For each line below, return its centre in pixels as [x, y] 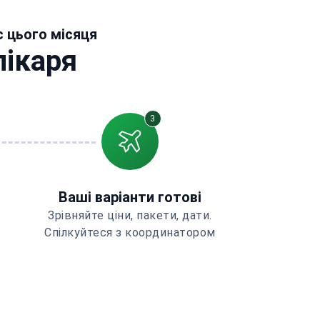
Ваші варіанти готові [130, 197]
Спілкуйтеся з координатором [130, 232]
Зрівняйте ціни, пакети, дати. [130, 215]
